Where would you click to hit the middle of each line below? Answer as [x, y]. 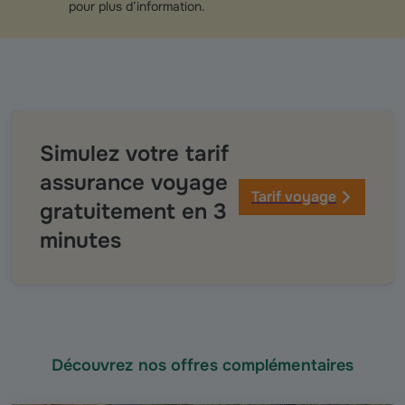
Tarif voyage [294, 197]
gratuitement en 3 [133, 212]
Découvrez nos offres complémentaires [202, 366]
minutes [80, 241]
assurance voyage [134, 183]
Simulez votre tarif [134, 154]
